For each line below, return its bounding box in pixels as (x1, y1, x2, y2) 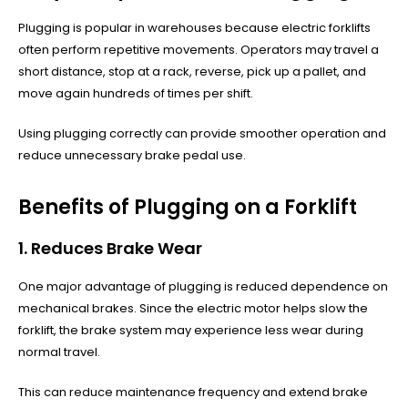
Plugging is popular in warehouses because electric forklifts (18, 18, 371, 36)
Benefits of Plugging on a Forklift (18, 192, 357, 221)
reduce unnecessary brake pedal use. (18, 146, 246, 164)
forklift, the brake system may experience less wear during (18, 321, 363, 339)
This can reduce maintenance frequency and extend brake (18, 382, 368, 401)
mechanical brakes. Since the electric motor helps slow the (18, 299, 368, 317)
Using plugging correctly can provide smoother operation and (18, 124, 386, 142)
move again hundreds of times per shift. (18, 84, 253, 102)
